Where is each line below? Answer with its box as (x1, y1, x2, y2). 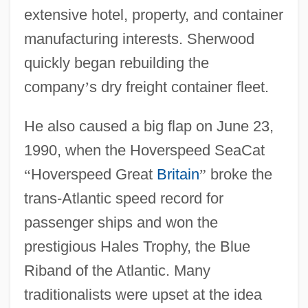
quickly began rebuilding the (23, 54, 209, 71)
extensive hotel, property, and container (23, 5, 283, 23)
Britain (156, 165, 199, 183)
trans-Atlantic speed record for (23, 189, 223, 207)
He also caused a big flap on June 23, (23, 117, 274, 135)
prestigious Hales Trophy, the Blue (23, 237, 250, 255)
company (23, 78, 85, 96)
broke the (206, 165, 272, 183)
